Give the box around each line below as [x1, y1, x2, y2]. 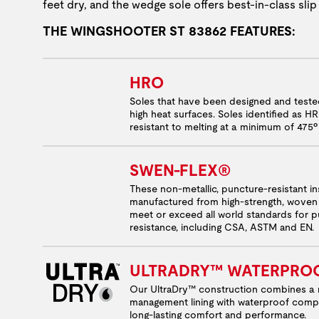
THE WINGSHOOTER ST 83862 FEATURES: [43, 23, 296, 38]
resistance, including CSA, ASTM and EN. [130, 221, 314, 233]
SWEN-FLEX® [130, 161, 231, 179]
